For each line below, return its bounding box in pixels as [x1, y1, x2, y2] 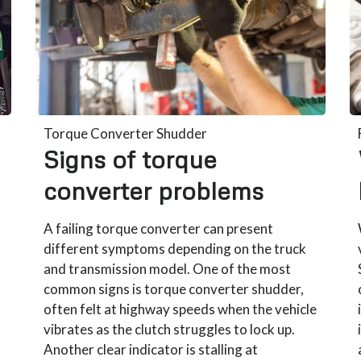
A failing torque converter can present [44, 219, 274, 237]
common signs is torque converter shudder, [44, 280, 305, 297]
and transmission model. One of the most [44, 259, 292, 277]
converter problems [44, 175, 264, 205]
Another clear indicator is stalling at [44, 340, 259, 358]
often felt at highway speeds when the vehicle [44, 300, 317, 317]
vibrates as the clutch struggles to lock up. [44, 320, 296, 338]
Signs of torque [44, 143, 218, 174]
